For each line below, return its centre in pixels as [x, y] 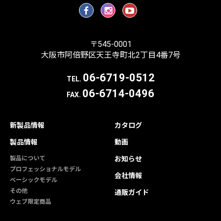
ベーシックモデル [34, 180]
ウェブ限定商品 [31, 202]
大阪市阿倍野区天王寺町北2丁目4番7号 [110, 55]
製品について [28, 159]
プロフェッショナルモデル [45, 169]
